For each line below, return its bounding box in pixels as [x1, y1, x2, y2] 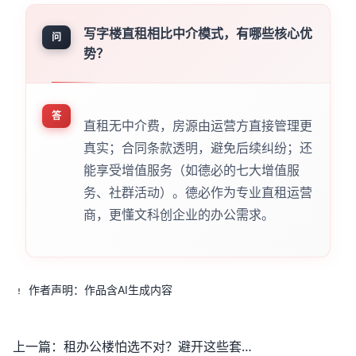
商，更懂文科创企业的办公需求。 [83, 206, 274, 222]
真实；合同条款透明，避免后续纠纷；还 [83, 139, 312, 156]
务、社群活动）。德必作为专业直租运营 [83, 184, 312, 200]
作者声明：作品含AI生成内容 [28, 282, 172, 296]
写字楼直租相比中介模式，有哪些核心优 [83, 25, 312, 41]
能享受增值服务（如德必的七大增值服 [83, 161, 300, 178]
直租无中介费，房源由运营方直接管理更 [83, 117, 312, 133]
